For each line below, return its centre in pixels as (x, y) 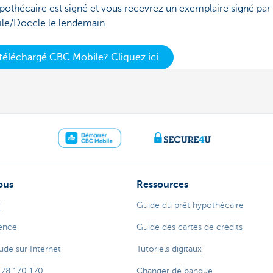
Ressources (162, 184)
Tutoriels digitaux (169, 249)
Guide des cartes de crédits (190, 227)
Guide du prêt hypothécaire (190, 205)
